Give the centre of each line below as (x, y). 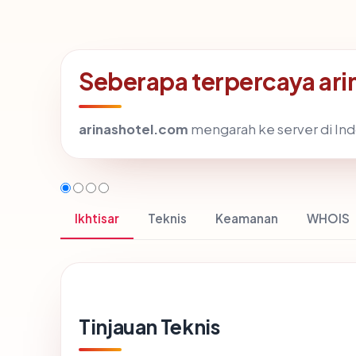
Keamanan (247, 219)
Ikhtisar (97, 219)
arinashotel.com (133, 130)
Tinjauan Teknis (149, 327)
